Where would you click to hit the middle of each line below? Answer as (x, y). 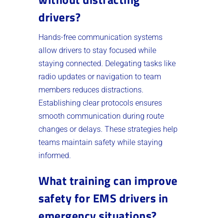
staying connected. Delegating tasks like (107, 63)
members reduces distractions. (91, 90)
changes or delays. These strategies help (108, 129)
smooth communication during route (101, 116)
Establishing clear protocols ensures (100, 103)
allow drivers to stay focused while (97, 50)
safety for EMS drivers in (103, 198)
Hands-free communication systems (100, 37)
